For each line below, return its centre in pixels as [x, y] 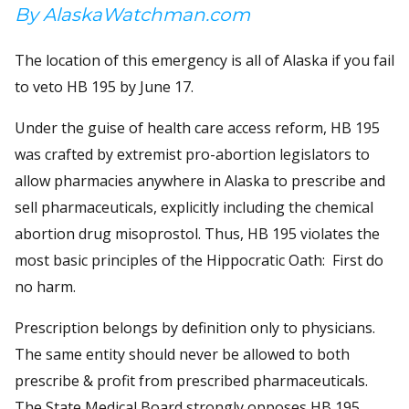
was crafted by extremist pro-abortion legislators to [192, 154]
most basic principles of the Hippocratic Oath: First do [199, 260]
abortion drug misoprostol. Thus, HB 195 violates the [197, 233]
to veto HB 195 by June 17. [106, 86]
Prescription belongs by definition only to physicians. [195, 327]
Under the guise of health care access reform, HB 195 [197, 127]
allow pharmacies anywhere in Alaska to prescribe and [200, 180]
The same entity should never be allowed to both [182, 354]
